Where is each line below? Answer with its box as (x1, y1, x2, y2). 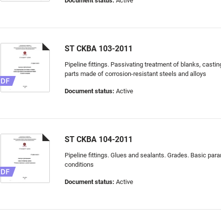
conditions (65, 161, 94, 168)
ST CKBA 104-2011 (65, 135, 133, 144)
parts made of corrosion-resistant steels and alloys (65, 70, 206, 77)
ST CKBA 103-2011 (65, 44, 133, 53)
